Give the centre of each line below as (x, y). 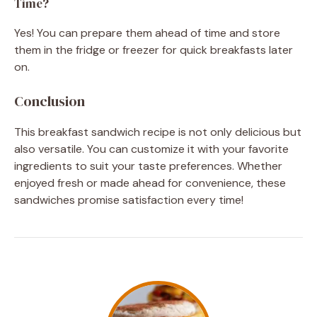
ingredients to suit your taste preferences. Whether (148, 166)
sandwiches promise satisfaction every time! (129, 200)
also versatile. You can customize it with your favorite (151, 149)
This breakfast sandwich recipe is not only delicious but (158, 132)
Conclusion (50, 101)
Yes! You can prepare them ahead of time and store (147, 33)
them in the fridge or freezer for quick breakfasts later (154, 50)
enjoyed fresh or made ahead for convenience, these (150, 183)
